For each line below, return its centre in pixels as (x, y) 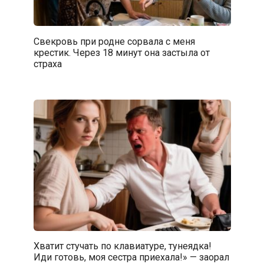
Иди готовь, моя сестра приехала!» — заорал (131, 257)
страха (47, 64)
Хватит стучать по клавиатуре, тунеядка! (122, 246)
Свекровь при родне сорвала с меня (114, 41)
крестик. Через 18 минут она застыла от (121, 52)
